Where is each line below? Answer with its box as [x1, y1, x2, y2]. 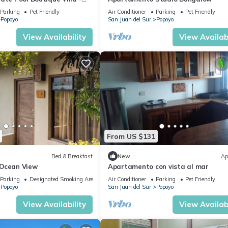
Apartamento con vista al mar [108, 162, 209, 171]
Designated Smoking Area [29, 176, 96, 183]
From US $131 [107, 131, 155, 141]
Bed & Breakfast [51, 152, 93, 160]
